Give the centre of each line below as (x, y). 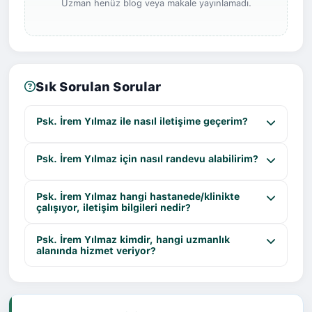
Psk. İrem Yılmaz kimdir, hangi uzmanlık (133, 239)
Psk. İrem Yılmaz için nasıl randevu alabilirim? (147, 158)
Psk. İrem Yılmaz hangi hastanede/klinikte (138, 196)
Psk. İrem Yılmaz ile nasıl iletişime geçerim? (142, 121)
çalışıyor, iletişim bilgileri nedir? (114, 207)
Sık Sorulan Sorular (98, 86)
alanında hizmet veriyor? (96, 250)
